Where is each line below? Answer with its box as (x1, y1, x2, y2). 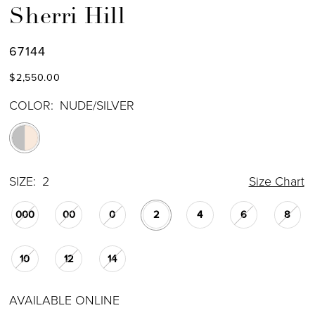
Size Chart (248, 172, 304, 191)
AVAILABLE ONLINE (9, 291, 120, 310)
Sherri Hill (9, 6, 126, 29)
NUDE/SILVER (60, 96, 135, 115)
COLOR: (9, 96, 54, 115)
